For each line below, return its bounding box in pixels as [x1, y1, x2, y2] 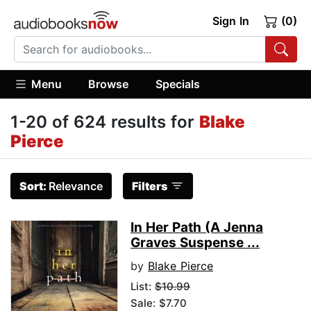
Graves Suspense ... [131, 235, 260, 251]
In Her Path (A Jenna [131, 219, 263, 236]
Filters [132, 179, 167, 194]
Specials [155, 76, 200, 91]
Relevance [49, 179, 103, 194]
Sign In [212, 14, 249, 28]
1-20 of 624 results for [10, 112, 199, 133]
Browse [88, 76, 129, 91]
